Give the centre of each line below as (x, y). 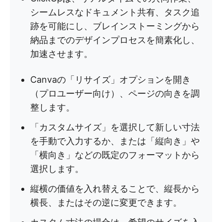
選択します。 (57, 169)
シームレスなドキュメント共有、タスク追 (115, 12)
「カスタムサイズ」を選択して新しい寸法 (115, 127)
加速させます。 (61, 54)
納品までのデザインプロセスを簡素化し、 (115, 40)
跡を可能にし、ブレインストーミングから (115, 26)
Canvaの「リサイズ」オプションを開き (111, 80)
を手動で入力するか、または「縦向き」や (115, 141)
